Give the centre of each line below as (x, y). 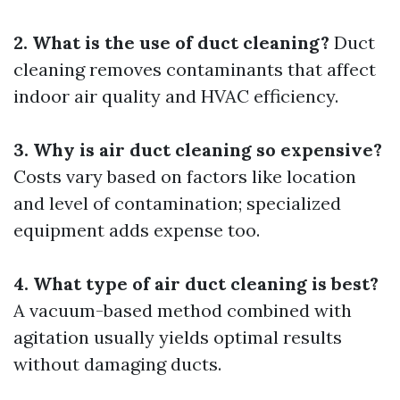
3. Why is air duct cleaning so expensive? (198, 150)
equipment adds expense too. (137, 230)
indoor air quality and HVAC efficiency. (176, 96)
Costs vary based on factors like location (185, 177)
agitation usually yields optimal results (178, 337)
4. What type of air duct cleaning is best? (196, 284)
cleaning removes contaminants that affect (195, 70)
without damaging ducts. (117, 364)
